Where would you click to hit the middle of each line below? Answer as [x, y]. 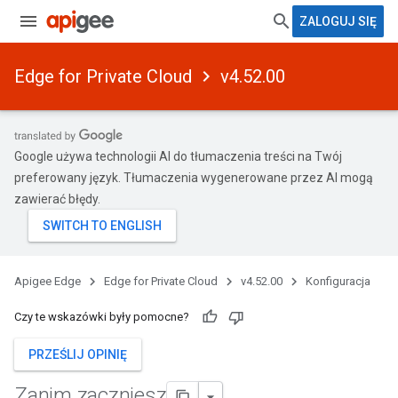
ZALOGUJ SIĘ [338, 21]
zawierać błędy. [57, 199]
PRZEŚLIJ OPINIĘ [78, 354]
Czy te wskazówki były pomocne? [102, 317]
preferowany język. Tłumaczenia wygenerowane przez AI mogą [194, 178]
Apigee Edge [48, 281]
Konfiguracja [338, 281]
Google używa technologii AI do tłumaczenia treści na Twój [178, 156]
